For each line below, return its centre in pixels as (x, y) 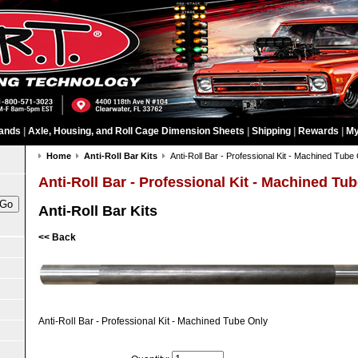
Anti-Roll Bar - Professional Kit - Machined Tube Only (153, 321)
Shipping (271, 131)
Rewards (318, 131)
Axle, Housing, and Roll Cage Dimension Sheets (136, 131)
